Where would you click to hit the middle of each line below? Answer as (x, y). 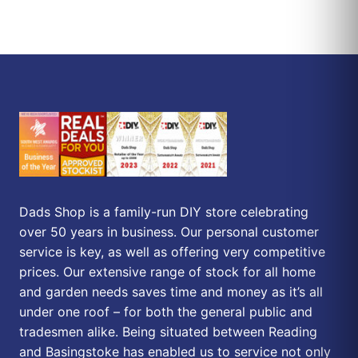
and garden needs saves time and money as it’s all (171, 291)
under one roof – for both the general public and (166, 311)
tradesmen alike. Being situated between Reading (168, 331)
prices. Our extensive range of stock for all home (167, 271)
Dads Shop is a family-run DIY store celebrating (164, 211)
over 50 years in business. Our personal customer (169, 231)
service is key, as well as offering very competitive (172, 251)
